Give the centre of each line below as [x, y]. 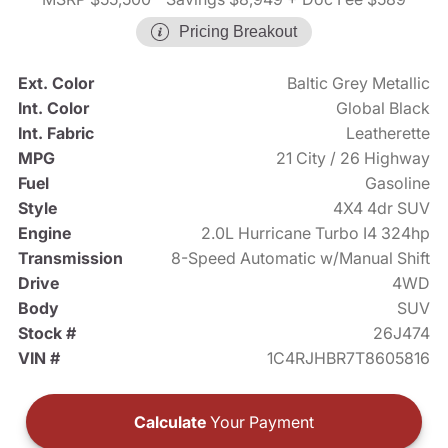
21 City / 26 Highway [353, 158]
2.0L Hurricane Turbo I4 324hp [316, 233]
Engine [44, 233]
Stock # [46, 333]
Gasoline [398, 183]
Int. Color [53, 108]
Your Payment [260, 422]
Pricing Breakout [238, 32]
